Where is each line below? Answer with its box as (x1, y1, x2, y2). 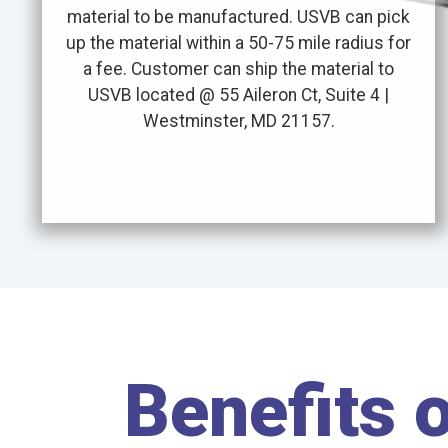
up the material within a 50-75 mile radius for (66, 33, 412, 54)
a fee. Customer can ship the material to (83, 59, 395, 80)
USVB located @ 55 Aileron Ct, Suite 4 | (88, 85, 390, 106)
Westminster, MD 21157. (142, 111, 335, 132)
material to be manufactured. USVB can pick (67, 7, 411, 28)
